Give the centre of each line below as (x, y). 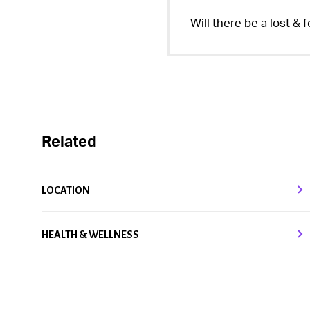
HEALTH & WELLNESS (90, 234)
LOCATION (66, 190)
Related (69, 142)
